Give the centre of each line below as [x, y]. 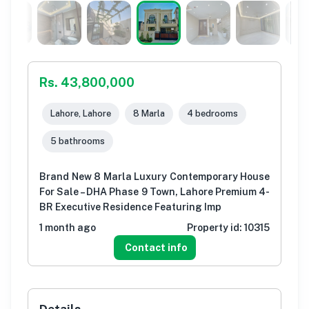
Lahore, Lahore [81, 114]
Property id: [216, 227]
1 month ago [68, 227]
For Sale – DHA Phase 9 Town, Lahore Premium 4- [154, 191]
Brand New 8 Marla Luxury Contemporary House [154, 176]
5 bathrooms [78, 141]
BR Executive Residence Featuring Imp [130, 207]
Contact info [156, 247]
